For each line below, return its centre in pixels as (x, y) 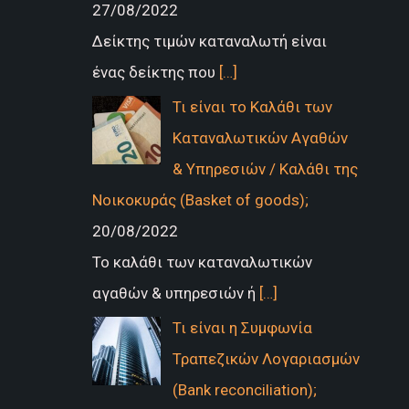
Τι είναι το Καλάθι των (252, 107)
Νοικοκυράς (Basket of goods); (200, 200)
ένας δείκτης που (155, 72)
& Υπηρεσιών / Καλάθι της (265, 169)
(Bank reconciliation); (244, 390)
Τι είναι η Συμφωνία (242, 328)
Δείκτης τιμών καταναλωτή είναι (209, 41)
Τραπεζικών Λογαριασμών (266, 359)
